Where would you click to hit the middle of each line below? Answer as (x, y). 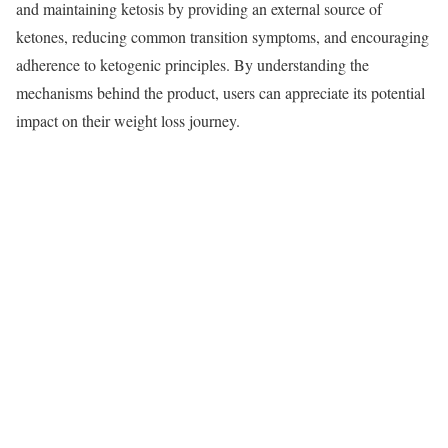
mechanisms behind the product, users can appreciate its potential (220, 93)
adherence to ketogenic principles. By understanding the (192, 65)
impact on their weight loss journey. (128, 121)
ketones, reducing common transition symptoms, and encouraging (222, 37)
